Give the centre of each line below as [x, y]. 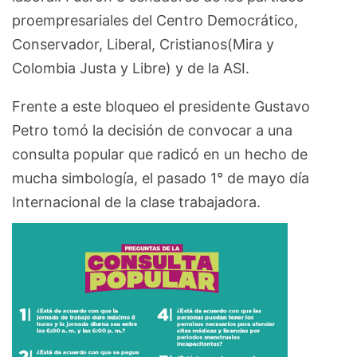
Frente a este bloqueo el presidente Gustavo [161, 107]
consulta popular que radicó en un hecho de [160, 155]
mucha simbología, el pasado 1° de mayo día [161, 178]
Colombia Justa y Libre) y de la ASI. [131, 69]
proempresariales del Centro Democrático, [155, 21]
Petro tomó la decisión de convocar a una [152, 131]
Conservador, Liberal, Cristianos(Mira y [143, 45]
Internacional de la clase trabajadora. [136, 202]
